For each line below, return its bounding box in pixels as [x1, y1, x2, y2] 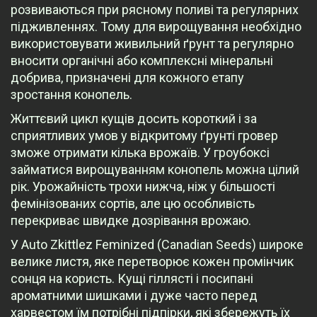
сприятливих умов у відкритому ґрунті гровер [11, 128, 278, 144]
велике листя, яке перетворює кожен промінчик [11, 254, 294, 270]
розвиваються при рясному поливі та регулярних [11, 2, 299, 18]
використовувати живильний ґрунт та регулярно [11, 36, 294, 52]
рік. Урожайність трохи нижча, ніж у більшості [11, 179, 275, 195]
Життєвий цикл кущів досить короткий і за [11, 111, 257, 127]
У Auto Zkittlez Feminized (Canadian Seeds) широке [11, 237, 304, 253]
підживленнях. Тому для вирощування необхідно [11, 19, 301, 35]
